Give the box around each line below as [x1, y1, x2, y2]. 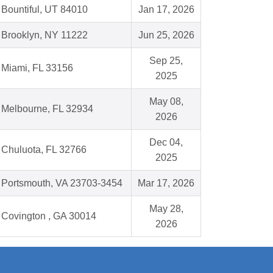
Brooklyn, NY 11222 [1, 30, 88, 41]
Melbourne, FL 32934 [1, 104, 93, 115]
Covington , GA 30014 [1, 211, 96, 222]
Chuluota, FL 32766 [1, 144, 87, 155]
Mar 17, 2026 [138, 178, 194, 189]
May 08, [149, 96, 183, 107]
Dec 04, [149, 137, 183, 148]
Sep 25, [149, 55, 183, 66]
